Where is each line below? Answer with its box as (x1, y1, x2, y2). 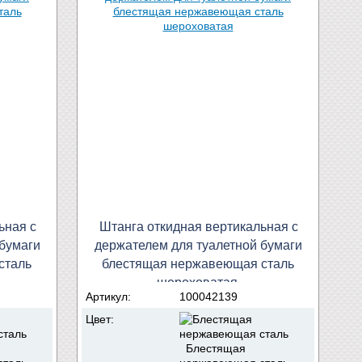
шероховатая (157, 275, 238, 289)
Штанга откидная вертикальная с (99, 219, 298, 234)
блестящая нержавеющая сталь (102, 256, 294, 271)
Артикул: (86, 289, 134, 303)
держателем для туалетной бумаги (94, 238, 302, 252)
